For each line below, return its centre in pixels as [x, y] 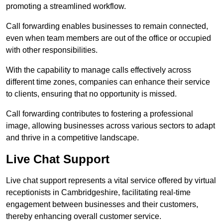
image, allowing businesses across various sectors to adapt [111, 126]
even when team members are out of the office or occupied [109, 38]
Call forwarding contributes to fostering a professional [100, 114]
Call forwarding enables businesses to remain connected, [107, 26]
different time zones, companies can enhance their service [108, 82]
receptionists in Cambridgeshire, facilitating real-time [98, 193]
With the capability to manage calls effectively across [99, 70]
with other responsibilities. [52, 50]
